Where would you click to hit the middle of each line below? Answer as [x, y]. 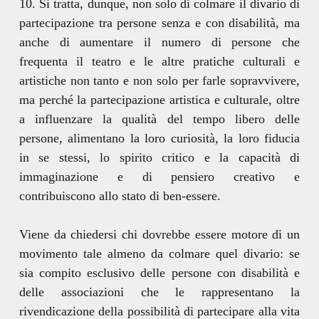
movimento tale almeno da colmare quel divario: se [159, 254]
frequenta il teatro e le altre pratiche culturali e [159, 62]
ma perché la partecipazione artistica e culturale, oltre [159, 100]
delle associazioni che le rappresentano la [159, 292]
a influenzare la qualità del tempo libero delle [159, 119]
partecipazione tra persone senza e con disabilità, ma [159, 23]
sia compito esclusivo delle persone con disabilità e [159, 273]
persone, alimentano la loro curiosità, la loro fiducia [159, 138]
